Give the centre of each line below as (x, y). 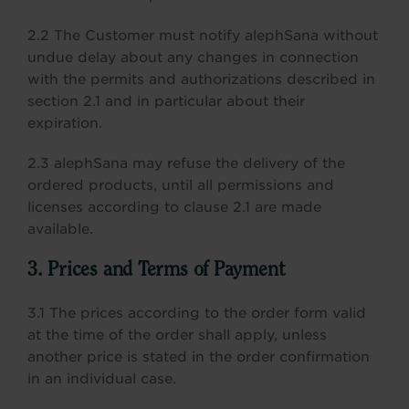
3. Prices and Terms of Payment (156, 271)
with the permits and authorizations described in (201, 79)
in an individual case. (102, 379)
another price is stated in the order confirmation (199, 357)
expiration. (65, 123)
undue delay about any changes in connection (193, 58)
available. (60, 229)
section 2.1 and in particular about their (166, 101)
